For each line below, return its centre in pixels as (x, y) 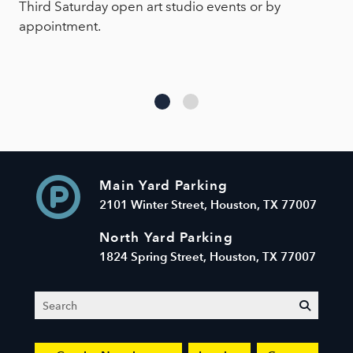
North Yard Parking (167, 238)
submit (327, 305)
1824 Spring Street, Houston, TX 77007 (208, 257)
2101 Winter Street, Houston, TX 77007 (208, 205)
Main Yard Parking (164, 186)
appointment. (60, 26)
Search (59, 303)
